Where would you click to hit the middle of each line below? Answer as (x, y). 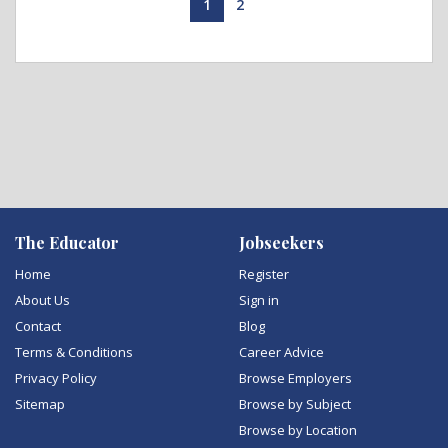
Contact (38, 326)
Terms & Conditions (74, 352)
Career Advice (281, 352)
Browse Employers (295, 378)
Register (264, 274)
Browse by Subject (295, 404)
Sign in (259, 300)
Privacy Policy (56, 378)
